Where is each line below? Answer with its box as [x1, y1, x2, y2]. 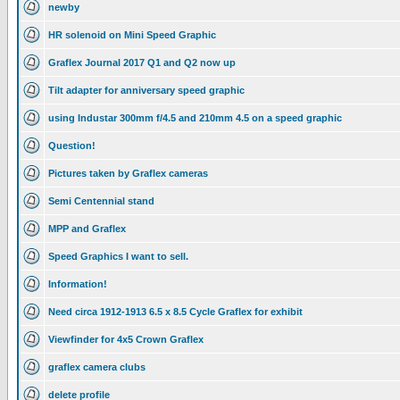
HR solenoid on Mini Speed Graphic [48, 29, 216, 40]
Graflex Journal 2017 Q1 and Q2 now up [48, 57, 236, 68]
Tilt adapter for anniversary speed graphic [48, 85, 245, 96]
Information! [48, 279, 107, 289]
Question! [48, 140, 96, 151]
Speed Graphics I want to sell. [48, 251, 188, 262]
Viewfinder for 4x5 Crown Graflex [48, 334, 204, 345]
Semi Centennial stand [48, 196, 154, 206]
